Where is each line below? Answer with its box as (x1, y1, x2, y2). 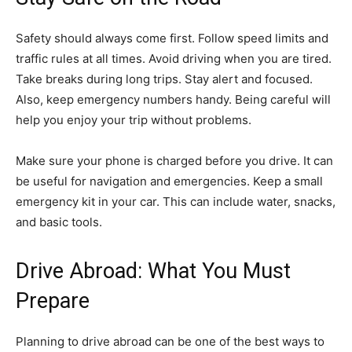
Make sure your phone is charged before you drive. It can (16, 152, 333, 168)
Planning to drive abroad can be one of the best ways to (16, 333, 324, 349)
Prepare (16, 288, 90, 313)
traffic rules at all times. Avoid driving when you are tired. (16, 50, 332, 66)
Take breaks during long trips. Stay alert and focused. (16, 71, 313, 86)
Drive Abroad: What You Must (16, 258, 291, 284)
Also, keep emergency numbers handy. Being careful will (16, 91, 331, 107)
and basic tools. (16, 214, 102, 229)
